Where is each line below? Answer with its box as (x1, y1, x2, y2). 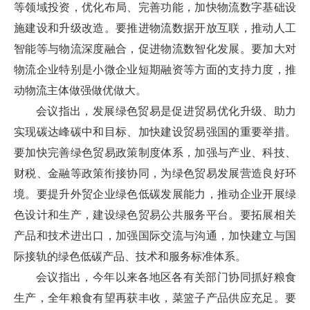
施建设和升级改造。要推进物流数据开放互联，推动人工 (14, 22, 296, 34)
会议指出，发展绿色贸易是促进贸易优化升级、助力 (36, 105, 296, 117)
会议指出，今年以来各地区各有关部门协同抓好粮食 (36, 271, 296, 283)
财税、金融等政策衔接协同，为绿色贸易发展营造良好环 (14, 167, 296, 179)
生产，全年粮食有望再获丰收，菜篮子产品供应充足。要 (14, 292, 296, 304)
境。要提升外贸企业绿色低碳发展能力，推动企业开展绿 (14, 188, 296, 200)
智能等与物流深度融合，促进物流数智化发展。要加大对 (14, 43, 296, 55)
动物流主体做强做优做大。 (14, 84, 147, 96)
